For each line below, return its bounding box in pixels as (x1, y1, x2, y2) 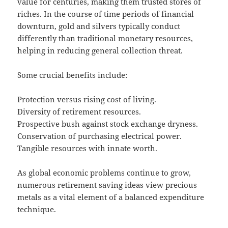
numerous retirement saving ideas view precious (17, 180, 197, 190)
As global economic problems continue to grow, (17, 167, 191, 178)
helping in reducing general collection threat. (17, 45, 183, 56)
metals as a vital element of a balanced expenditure (17, 192, 205, 203)
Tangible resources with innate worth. (17, 143, 158, 154)
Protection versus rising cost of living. (17, 94, 157, 105)
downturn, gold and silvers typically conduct (17, 21, 181, 32)
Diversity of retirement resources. (17, 106, 141, 117)
